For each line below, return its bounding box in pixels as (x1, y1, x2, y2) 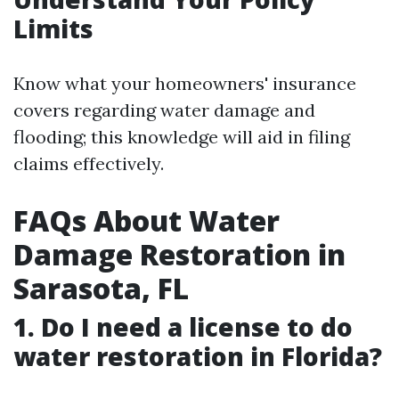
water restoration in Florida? (13, 338, 382, 373)
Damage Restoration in (13, 234, 346, 273)
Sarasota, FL (13, 268, 189, 307)
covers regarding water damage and (13, 98, 315, 121)
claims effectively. (13, 151, 164, 175)
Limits (13, 11, 94, 45)
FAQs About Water (13, 200, 280, 240)
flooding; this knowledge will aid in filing (13, 125, 350, 148)
